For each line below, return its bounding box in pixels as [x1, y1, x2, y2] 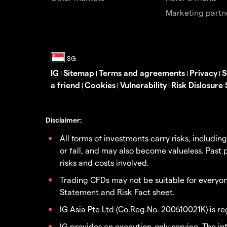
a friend [51, 80, 80, 90]
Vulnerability [120, 80, 167, 90]
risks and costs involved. [60, 157, 149, 167]
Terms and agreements [99, 67, 185, 78]
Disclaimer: [46, 115, 82, 124]
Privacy [190, 67, 217, 78]
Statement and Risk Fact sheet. [60, 186, 175, 197]
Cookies [85, 80, 116, 90]
